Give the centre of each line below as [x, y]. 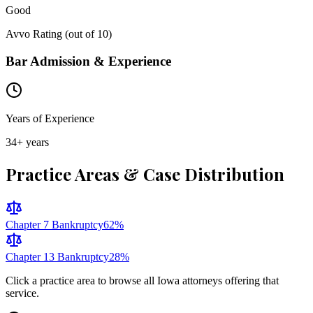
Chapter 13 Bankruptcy [57, 257]
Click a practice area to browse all [81, 281]
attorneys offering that [229, 281]
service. [22, 293]
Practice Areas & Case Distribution [145, 174]
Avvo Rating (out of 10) [59, 34]
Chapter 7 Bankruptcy [54, 225]
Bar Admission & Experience [88, 61]
